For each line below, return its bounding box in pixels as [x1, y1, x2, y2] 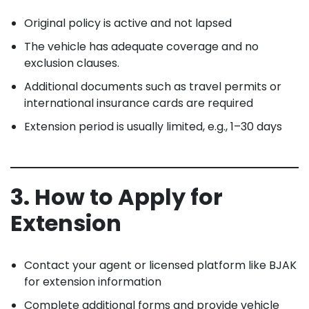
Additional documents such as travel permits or [24, 78, 281, 94]
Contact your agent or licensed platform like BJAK [24, 257, 297, 273]
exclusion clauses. [24, 54, 119, 71]
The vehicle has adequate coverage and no [24, 38, 259, 54]
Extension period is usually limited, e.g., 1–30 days [24, 118, 282, 134]
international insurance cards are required [24, 94, 253, 111]
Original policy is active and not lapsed [24, 14, 232, 31]
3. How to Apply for [10, 181, 223, 212]
